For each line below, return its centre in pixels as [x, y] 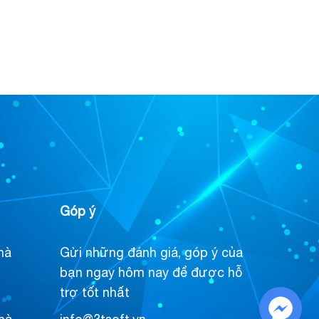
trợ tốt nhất [94, 293]
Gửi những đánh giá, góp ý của [151, 253]
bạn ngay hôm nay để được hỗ [151, 273]
